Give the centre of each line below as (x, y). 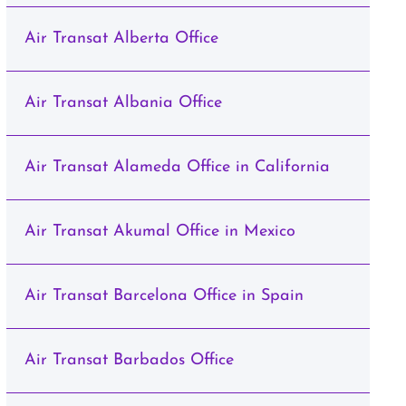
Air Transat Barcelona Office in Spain (164, 296)
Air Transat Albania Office (123, 103)
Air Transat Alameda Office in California (177, 167)
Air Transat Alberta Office (121, 39)
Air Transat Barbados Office (129, 360)
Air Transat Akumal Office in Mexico (159, 232)
